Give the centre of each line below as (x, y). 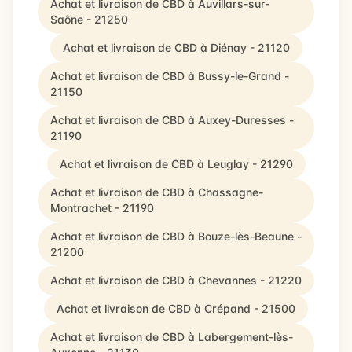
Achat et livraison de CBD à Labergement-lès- (172, 337)
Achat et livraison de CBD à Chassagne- (157, 192)
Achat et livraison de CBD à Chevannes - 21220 (176, 280)
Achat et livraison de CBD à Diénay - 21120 (176, 48)
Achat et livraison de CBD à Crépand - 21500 (176, 308)
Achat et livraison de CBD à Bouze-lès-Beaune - (176, 236)
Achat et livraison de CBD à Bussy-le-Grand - (170, 76)
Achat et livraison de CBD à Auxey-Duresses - (172, 120)
